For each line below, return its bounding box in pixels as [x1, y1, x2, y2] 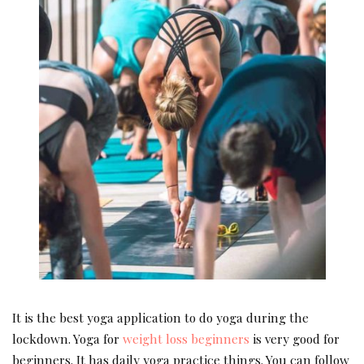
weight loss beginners [123, 330, 249, 348]
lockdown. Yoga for [12, 330, 123, 348]
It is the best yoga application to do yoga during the [12, 309, 309, 327]
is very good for [249, 330, 340, 348]
